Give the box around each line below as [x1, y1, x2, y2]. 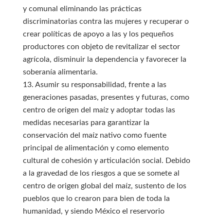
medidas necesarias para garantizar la [22, 119, 149, 127]
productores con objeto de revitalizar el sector [22, 43, 180, 51]
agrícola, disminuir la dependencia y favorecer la [22, 55, 186, 63]
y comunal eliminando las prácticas [22, 5, 142, 13]
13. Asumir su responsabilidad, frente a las [22, 81, 166, 89]
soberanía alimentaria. [22, 68, 98, 76]
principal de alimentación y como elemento [22, 144, 169, 152]
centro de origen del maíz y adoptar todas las [22, 106, 175, 114]
